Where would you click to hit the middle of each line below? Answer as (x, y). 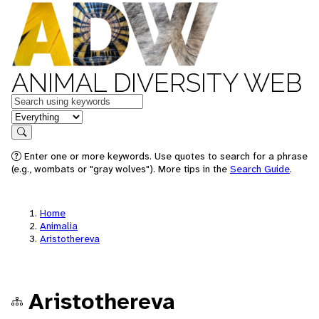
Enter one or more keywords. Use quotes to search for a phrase (164, 156)
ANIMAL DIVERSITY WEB (157, 83)
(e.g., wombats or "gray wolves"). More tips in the (121, 169)
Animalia (59, 226)
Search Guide (260, 169)
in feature (34, 116)
